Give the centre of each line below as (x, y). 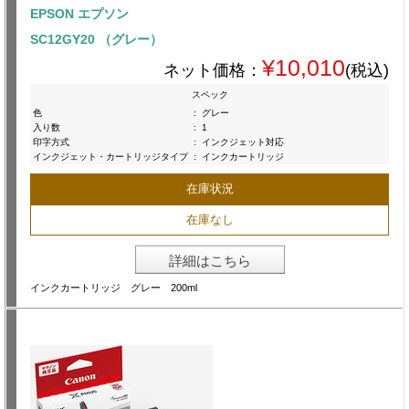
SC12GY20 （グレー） (96, 40)
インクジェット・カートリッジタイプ (110, 157)
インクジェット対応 (243, 142)
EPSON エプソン (79, 14)
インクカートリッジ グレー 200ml (114, 288)
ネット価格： (213, 71)
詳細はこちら (210, 261)
